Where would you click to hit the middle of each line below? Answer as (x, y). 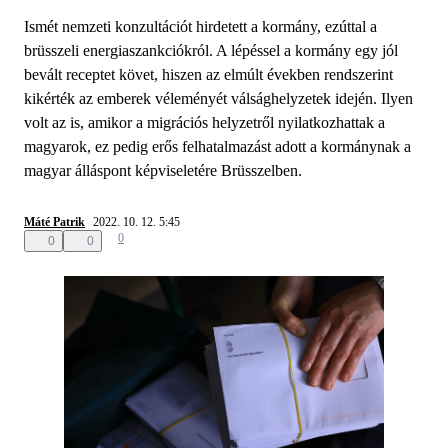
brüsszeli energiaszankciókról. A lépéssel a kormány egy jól (211, 50)
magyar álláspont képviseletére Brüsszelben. (163, 170)
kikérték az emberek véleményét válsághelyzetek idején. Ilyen (218, 98)
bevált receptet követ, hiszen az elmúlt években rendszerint (208, 74)
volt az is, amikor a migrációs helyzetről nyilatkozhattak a (204, 122)
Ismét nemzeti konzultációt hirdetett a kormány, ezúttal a (200, 26)
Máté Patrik (54, 221)
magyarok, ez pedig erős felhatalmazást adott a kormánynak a (217, 146)
